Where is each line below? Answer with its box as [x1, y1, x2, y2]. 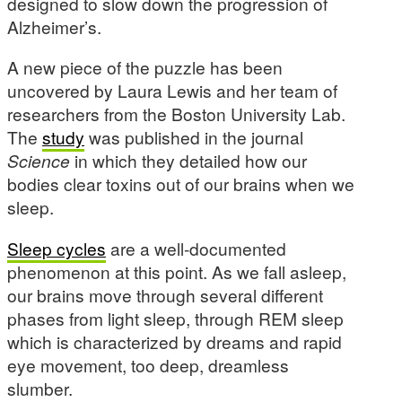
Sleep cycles [7, 235, 106, 260]
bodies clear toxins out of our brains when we [7, 171, 354, 197]
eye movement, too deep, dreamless [7, 352, 289, 377]
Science [7, 148, 70, 173]
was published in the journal [84, 125, 303, 150]
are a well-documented [106, 235, 286, 260]
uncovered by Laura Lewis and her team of [7, 78, 337, 103]
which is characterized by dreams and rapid [7, 328, 342, 354]
